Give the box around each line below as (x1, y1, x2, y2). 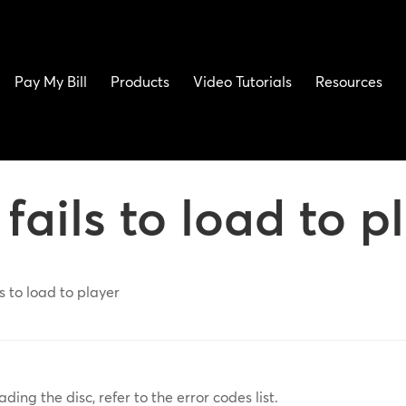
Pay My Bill (14, 72, 88, 91)
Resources (315, 72, 383, 91)
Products (111, 72, 170, 91)
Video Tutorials (193, 72, 293, 91)
